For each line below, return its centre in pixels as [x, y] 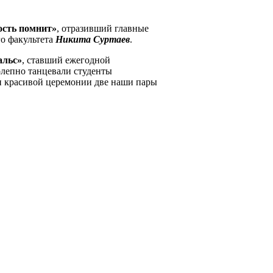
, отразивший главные [103, 28]
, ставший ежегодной [66, 60]
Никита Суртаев [93, 39]
